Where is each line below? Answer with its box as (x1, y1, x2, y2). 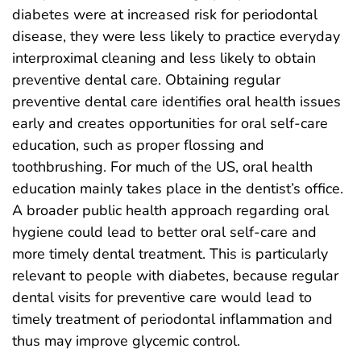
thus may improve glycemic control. (12, 331, 240, 351)
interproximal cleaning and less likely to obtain (12, 48, 316, 68)
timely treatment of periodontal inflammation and (12, 309, 333, 330)
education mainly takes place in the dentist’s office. (12, 179, 343, 199)
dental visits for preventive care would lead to (12, 288, 312, 308)
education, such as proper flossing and (12, 135, 264, 156)
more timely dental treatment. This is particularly (12, 244, 328, 264)
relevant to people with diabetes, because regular (12, 266, 338, 286)
